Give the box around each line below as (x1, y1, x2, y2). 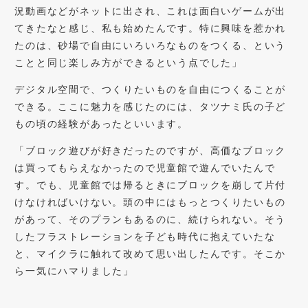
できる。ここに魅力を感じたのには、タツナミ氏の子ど (14, 100, 287, 113)
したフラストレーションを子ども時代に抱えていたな (14, 230, 276, 243)
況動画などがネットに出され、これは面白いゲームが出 (14, 5, 287, 17)
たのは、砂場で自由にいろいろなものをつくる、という (14, 39, 287, 52)
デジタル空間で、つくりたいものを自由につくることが (14, 83, 287, 96)
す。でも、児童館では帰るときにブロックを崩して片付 (14, 179, 287, 191)
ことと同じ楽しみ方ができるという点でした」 (14, 56, 243, 69)
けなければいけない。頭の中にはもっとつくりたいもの (14, 196, 287, 208)
